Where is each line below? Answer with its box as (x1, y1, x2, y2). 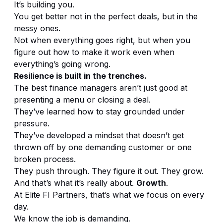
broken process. (14, 154, 76, 164)
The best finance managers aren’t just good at (14, 82, 187, 93)
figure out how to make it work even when (14, 47, 174, 57)
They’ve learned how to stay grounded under (14, 106, 185, 116)
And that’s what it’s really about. (14, 177, 136, 188)
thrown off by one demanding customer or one (14, 142, 192, 152)
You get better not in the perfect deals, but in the (14, 11, 198, 21)
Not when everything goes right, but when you (14, 35, 190, 45)
